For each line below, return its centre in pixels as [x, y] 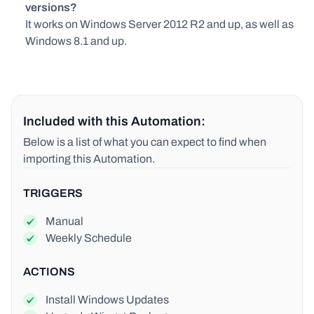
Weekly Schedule [89, 238]
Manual [64, 221]
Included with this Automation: [114, 121]
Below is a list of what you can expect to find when [145, 142]
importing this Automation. [89, 158]
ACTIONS [49, 271]
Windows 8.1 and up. [76, 41]
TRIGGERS [53, 193]
